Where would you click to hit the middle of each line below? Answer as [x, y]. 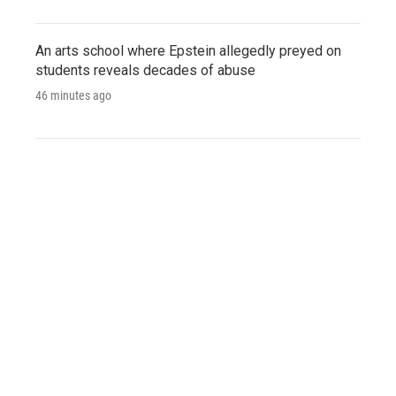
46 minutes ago [73, 95]
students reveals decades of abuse [145, 70]
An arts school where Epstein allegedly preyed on [188, 50]
